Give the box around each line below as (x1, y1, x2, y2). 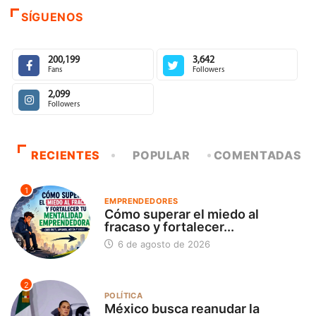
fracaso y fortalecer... (104, 219, 234, 235)
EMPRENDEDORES (104, 196, 178, 207)
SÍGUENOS (21, 10, 84, 25)
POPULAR (133, 148, 190, 163)
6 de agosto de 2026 (114, 238, 210, 250)
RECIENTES (31, 148, 100, 163)
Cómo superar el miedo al (104, 207, 259, 222)
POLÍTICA (104, 290, 143, 300)
